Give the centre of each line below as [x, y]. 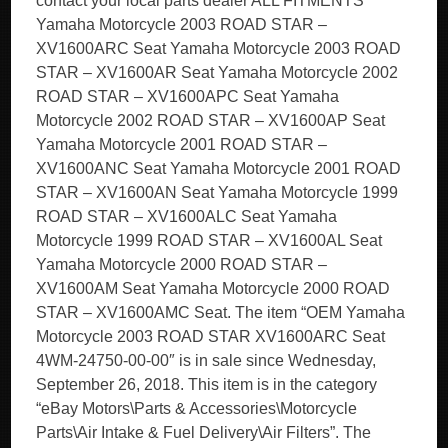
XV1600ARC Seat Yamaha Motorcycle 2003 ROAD [219, 48]
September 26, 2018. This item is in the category [207, 384]
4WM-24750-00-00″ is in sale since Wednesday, [206, 360]
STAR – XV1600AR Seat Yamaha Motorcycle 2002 [217, 72]
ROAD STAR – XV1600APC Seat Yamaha [188, 96]
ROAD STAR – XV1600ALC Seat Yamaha [187, 216]
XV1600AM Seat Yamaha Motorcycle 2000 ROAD [213, 288]
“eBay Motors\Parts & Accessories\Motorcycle [197, 408]
